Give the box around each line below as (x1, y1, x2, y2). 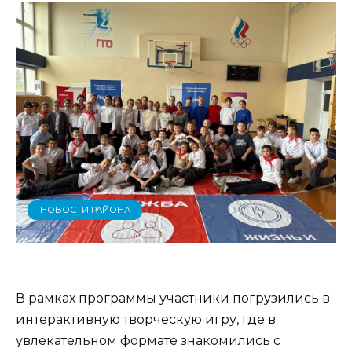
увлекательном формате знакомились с (16, 332, 280, 348)
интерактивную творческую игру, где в (16, 311, 276, 327)
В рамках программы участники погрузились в (16, 290, 330, 306)
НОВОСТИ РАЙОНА (39, 204, 130, 216)
